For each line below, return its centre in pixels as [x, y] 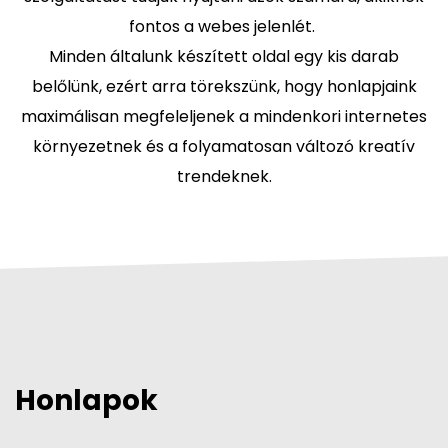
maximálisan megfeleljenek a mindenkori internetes [224, 117]
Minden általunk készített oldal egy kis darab [224, 57]
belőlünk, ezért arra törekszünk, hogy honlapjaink [224, 87]
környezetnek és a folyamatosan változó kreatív [224, 147]
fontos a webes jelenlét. [224, 27]
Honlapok [86, 401]
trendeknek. [224, 177]
